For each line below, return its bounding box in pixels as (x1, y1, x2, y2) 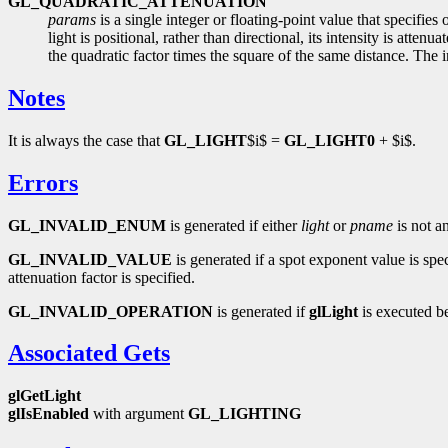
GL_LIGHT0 (284, 131, 375, 149)
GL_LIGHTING (188, 405, 301, 423)
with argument (89, 405, 188, 423)
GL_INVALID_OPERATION (8, 302, 213, 320)
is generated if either (166, 216, 301, 234)
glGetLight (8, 387, 81, 405)
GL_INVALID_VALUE (8, 250, 172, 268)
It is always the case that (8, 131, 164, 149)
